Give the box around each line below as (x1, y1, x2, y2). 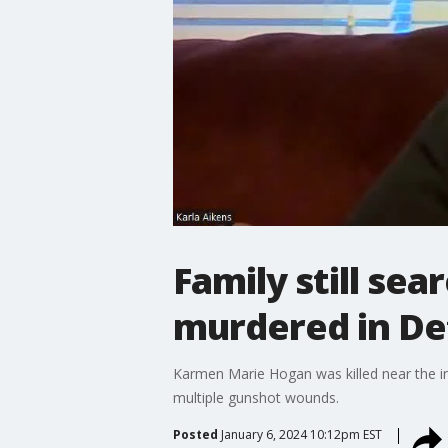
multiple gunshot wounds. (172, 387, 339, 407)
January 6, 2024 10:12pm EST (220, 425, 382, 443)
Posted (172, 425, 218, 443)
